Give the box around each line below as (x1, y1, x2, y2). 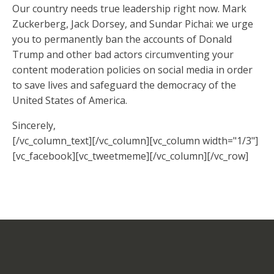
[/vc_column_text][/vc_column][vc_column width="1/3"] (12, 134, 258, 148)
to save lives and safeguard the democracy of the (12, 78, 236, 92)
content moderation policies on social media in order (12, 63, 253, 77)
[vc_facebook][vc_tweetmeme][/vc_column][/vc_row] (12, 149, 248, 163)
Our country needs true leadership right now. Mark (12, 2, 246, 16)
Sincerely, (12, 119, 58, 133)
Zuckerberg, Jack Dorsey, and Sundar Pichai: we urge (12, 17, 253, 31)
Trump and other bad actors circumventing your (12, 48, 234, 62)
